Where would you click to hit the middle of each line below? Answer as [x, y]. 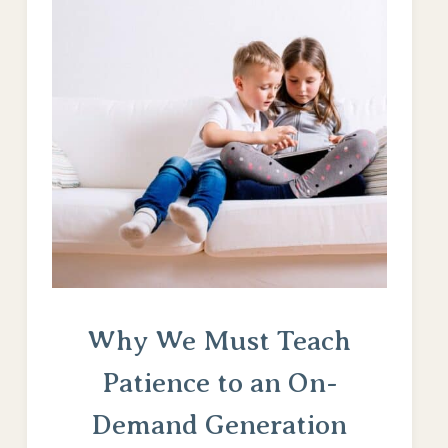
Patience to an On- [219, 382]
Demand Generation [219, 424]
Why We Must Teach [219, 340]
